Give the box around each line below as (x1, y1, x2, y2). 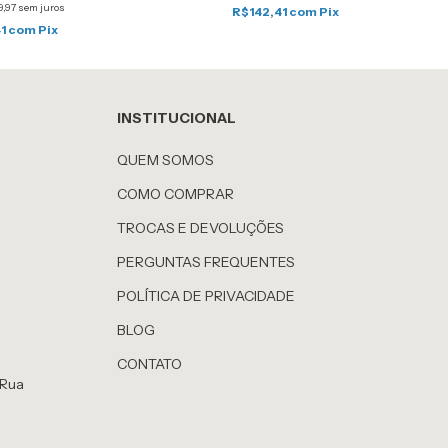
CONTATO (117, 354, 183, 373)
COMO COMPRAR (117, 184, 235, 203)
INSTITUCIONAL (117, 108, 237, 127)
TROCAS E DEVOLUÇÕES (117, 218, 285, 237)
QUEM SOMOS (117, 150, 215, 169)
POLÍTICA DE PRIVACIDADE (117, 286, 296, 305)
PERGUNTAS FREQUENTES (117, 252, 296, 271)
